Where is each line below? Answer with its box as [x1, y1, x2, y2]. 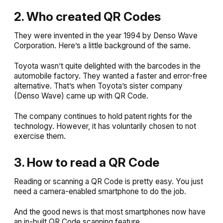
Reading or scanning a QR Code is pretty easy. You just [14, 177, 203, 187]
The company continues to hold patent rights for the [14, 111, 192, 121]
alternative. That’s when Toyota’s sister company [14, 81, 183, 91]
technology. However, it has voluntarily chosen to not [14, 121, 196, 131]
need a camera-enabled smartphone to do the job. [14, 187, 186, 197]
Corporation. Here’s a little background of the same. [14, 41, 191, 51]
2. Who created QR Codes [14, 9, 161, 24]
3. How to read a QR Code [14, 155, 159, 170]
